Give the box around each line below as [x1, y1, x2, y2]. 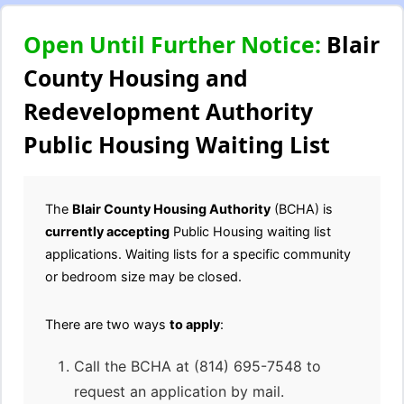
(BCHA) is [271, 201, 333, 216]
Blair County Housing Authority [72, 201, 271, 216]
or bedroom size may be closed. [45, 269, 242, 284]
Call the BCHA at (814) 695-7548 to [74, 357, 321, 375]
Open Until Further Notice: [23, 29, 321, 60]
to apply [170, 317, 220, 332]
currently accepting [45, 224, 170, 239]
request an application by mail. [74, 382, 284, 400]
